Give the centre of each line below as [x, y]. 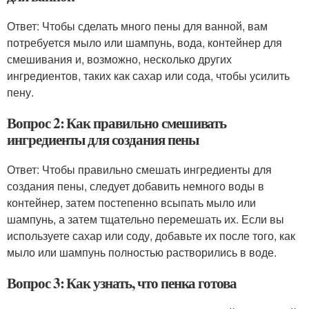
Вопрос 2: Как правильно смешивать [117, 123]
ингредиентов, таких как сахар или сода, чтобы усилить [148, 76]
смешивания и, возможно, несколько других [119, 59]
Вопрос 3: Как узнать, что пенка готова [122, 283]
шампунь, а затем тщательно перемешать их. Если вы [146, 219]
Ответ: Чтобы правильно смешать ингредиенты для [139, 169]
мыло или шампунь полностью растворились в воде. [142, 252]
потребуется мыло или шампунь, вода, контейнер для [144, 42]
